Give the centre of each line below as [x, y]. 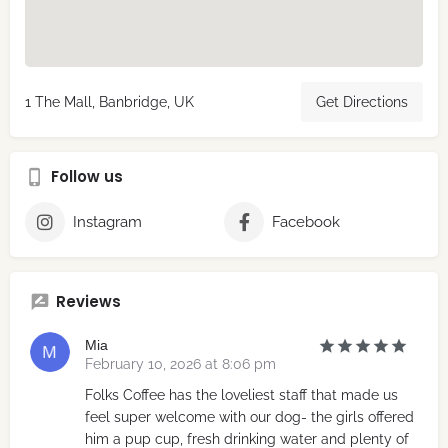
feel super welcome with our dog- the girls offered [249, 417]
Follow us [87, 177]
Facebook [306, 221]
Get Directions [362, 102]
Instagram [107, 221]
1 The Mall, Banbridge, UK [109, 102]
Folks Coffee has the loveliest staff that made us [241, 395]
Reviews [88, 302]
